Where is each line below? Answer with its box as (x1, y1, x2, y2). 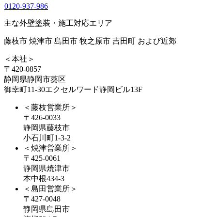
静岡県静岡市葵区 (4, 75, 66, 83)
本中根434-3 (23, 174, 64, 183)
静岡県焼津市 (23, 164, 70, 172)
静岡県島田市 (23, 204, 70, 213)
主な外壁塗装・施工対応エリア (4, 18, 112, 27)
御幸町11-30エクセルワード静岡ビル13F (4, 85, 142, 93)
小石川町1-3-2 (23, 133, 71, 142)
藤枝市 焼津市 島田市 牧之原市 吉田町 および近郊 (4, 36, 176, 45)
